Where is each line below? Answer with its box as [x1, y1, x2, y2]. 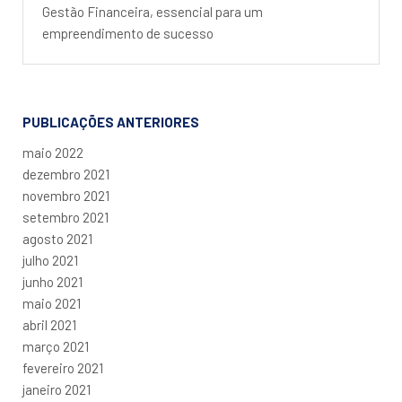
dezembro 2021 [22, 165, 109, 182]
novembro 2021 [22, 187, 109, 204]
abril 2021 [22, 316, 76, 333]
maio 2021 [22, 294, 81, 311]
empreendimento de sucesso [42, 24, 214, 41]
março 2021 [22, 337, 89, 354]
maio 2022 [22, 144, 83, 161]
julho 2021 [22, 251, 78, 268]
